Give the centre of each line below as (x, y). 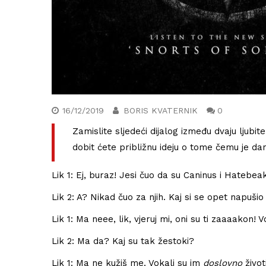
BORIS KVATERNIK (161, 110)
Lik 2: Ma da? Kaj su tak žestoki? (123, 241)
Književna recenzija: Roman (176, 243)
